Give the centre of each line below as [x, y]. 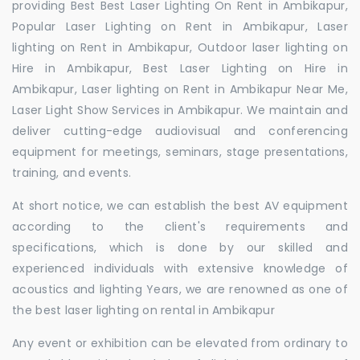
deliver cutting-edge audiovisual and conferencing [180, 131]
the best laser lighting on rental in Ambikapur [143, 310]
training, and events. [72, 173]
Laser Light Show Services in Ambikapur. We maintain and [180, 110]
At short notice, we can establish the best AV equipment [180, 206]
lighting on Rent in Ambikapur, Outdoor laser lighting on [180, 47]
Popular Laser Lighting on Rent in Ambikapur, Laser [180, 27]
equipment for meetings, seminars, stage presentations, [180, 152]
